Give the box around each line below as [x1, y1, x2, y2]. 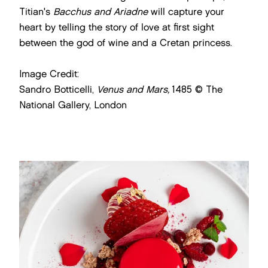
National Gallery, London [19, 99, 127, 111]
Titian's [19, 6, 53, 17]
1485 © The [172, 84, 223, 95]
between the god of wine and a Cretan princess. [19, 37, 232, 48]
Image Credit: [19, 68, 79, 80]
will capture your [148, 6, 224, 17]
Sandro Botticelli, [19, 84, 97, 95]
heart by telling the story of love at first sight [19, 22, 214, 33]
